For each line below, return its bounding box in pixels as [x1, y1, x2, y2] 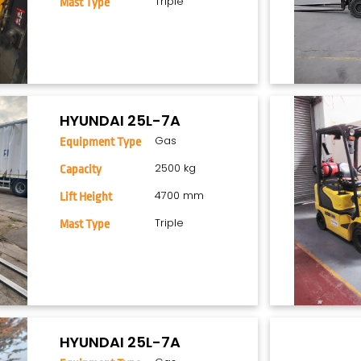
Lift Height [60, 190, 113, 205]
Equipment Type [60, 135, 142, 150]
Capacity [60, 163, 102, 177]
